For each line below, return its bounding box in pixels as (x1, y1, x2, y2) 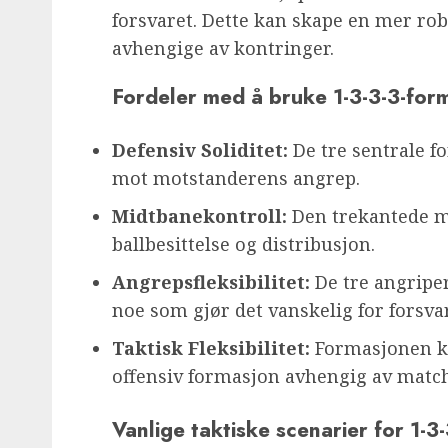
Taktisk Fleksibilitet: (112, 335, 310, 360)
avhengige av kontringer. (112, 35, 334, 60)
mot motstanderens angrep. (112, 165, 360, 190)
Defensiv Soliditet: (112, 137, 288, 162)
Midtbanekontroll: (112, 203, 287, 228)
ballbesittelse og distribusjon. (112, 231, 375, 256)
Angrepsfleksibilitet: (112, 269, 310, 294)
